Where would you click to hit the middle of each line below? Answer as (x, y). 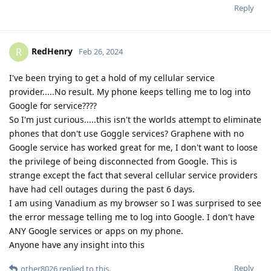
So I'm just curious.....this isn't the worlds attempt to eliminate (135, 120)
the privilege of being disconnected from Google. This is (123, 162)
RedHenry (52, 51)
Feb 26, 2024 (101, 52)
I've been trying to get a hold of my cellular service (112, 78)
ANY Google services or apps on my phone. (96, 231)
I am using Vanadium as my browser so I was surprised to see (135, 203)
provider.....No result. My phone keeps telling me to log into (130, 92)
